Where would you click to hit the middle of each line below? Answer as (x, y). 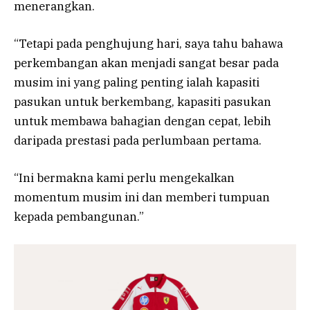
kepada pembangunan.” (79, 216)
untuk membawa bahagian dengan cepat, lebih (143, 121)
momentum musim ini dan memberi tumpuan (142, 197)
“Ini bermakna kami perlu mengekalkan (124, 177)
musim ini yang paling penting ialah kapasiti (137, 82)
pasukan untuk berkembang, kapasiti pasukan (143, 101)
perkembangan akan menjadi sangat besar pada (146, 63)
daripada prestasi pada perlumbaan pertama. (138, 140)
